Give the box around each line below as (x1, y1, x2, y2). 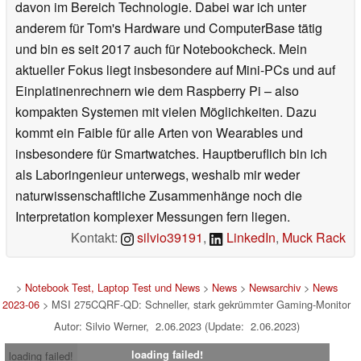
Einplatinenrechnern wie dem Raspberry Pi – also (15, 81, 299, 100)
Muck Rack (282, 227, 346, 247)
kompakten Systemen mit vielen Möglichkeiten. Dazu (15, 102, 317, 121)
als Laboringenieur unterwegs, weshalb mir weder (15, 164, 300, 184)
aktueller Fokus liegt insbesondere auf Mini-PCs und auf (15, 60, 335, 79)
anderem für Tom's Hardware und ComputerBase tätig (15, 18, 322, 37)
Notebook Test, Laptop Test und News (24, 279, 200, 295)
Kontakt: (71, 227, 122, 247)
